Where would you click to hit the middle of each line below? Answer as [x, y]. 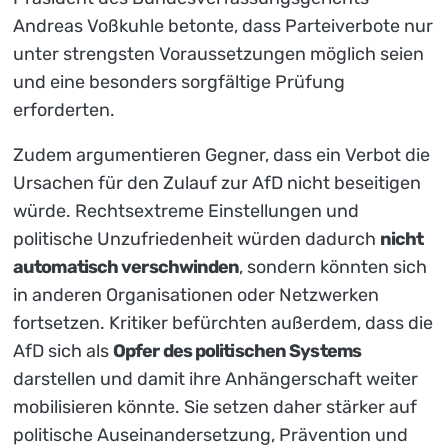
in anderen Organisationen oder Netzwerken [196, 294]
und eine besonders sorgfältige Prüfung [179, 81]
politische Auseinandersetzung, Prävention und [210, 434]
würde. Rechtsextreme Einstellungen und [186, 210]
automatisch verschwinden [126, 266]
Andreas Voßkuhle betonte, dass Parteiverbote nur [223, 25]
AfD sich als [63, 350]
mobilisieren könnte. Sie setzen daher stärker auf [215, 406]
